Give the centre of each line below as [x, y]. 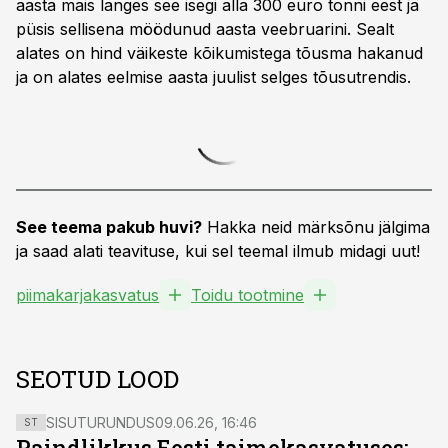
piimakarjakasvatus [87, 295]
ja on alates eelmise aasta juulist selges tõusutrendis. [213, 77]
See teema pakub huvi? [109, 227]
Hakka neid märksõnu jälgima [316, 227]
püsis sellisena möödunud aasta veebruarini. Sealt [205, 29]
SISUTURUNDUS [100, 422]
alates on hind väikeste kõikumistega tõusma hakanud [219, 53]
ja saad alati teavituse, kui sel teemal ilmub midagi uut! [218, 251]
